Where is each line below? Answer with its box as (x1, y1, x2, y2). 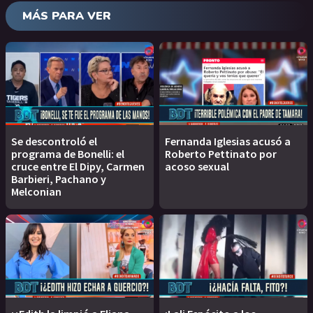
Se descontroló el (11, 134, 97, 149)
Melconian (11, 184, 61, 199)
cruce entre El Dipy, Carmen (11, 159, 145, 174)
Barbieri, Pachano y (11, 172, 106, 187)
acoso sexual (165, 159, 229, 174)
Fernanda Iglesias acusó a (165, 134, 291, 149)
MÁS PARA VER (22, 8, 111, 24)
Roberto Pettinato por (165, 147, 277, 161)
